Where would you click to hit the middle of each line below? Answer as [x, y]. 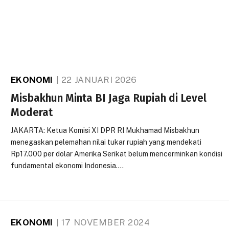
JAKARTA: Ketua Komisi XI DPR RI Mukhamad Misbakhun [105, 130]
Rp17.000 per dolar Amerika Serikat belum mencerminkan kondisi [117, 154]
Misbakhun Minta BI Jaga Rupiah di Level [109, 98]
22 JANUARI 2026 [99, 80]
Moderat [32, 112]
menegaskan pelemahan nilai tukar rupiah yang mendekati [106, 142]
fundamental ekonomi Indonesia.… [67, 166]
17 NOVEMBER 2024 [106, 222]
